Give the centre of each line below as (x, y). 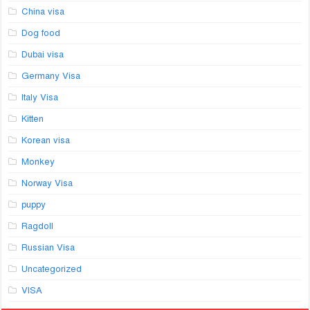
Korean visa (46, 140)
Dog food (41, 33)
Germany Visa (51, 76)
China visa (43, 11)
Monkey (38, 162)
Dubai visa (43, 54)
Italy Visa (40, 97)
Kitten (33, 119)
